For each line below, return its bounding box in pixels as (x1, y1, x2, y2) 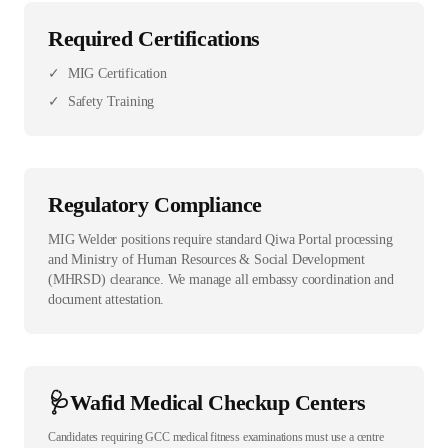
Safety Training (67, 94, 155, 110)
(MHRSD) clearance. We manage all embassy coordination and (48, 272, 394, 288)
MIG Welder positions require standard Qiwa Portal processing (48, 232, 393, 248)
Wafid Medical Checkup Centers (69, 390, 366, 416)
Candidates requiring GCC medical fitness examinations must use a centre (48, 430, 384, 445)
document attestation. (48, 292, 165, 308)
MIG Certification (67, 66, 167, 82)
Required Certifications (48, 26, 260, 52)
